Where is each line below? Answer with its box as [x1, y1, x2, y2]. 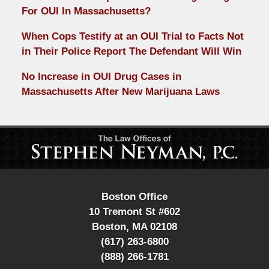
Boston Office [101, 191, 168, 203]
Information [134, 144, 184, 156]
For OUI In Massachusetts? [21, 5, 151, 17]
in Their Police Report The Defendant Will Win [21, 46, 241, 58]
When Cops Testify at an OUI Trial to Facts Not [21, 31, 244, 43]
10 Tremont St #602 [89, 206, 180, 218]
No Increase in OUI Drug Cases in [21, 71, 181, 83]
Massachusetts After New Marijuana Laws [21, 86, 220, 98]
